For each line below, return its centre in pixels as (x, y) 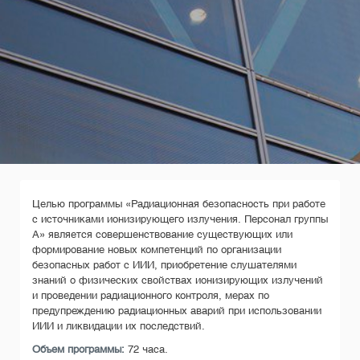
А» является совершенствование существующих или (162, 234)
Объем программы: (78, 349)
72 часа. (146, 349)
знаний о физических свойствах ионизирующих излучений (178, 280)
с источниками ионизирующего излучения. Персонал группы (180, 219)
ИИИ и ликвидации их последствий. (119, 326)
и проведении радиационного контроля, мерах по (151, 295)
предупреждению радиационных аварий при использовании (177, 311)
